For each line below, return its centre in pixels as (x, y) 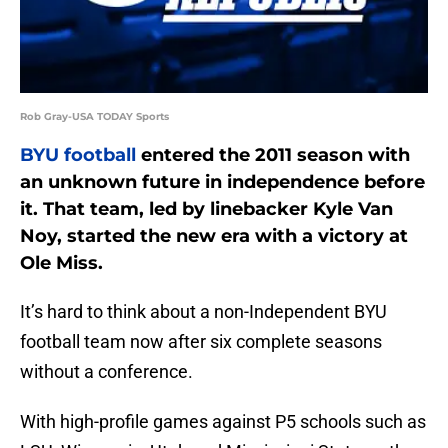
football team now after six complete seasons (201, 342)
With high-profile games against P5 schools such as (223, 422)
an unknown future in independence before (222, 182)
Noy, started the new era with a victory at (214, 236)
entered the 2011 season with (273, 155)
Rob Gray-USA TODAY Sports (94, 117)
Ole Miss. (61, 263)
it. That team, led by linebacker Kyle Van (206, 209)
